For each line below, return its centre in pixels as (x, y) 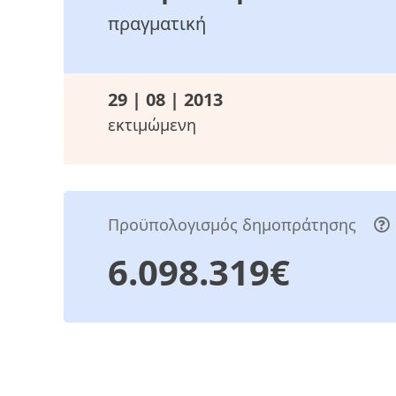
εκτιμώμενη (152, 125)
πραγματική (157, 24)
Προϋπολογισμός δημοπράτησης (234, 225)
